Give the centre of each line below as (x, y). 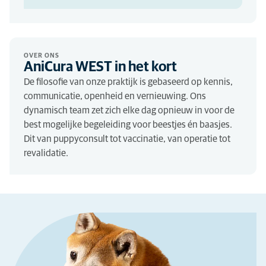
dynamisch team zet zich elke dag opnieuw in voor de (129, 110)
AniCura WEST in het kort (100, 67)
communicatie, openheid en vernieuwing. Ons (115, 96)
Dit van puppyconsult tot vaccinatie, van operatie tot (127, 139)
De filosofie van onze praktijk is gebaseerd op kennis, (128, 82)
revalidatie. (46, 153)
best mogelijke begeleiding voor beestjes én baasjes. (128, 125)
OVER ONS (42, 56)
